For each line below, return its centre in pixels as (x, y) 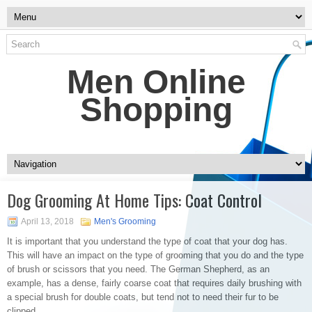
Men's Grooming (125, 221)
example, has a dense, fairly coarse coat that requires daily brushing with (154, 283)
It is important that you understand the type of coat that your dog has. (147, 241)
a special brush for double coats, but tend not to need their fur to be (143, 297)
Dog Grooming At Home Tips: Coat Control (134, 200)
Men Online (156, 82)
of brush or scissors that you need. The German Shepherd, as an (138, 269)
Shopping (156, 110)
